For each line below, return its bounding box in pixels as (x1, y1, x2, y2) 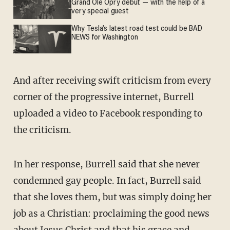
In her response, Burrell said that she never (13, 159, 200, 170)
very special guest (71, 8, 129, 16)
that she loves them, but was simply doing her (13, 191, 212, 203)
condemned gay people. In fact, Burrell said (13, 175, 201, 187)
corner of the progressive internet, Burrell (13, 91, 194, 103)
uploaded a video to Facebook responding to (13, 107, 202, 119)
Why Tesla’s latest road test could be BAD (71, 25, 202, 33)
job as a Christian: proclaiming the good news (13, 208, 209, 220)
